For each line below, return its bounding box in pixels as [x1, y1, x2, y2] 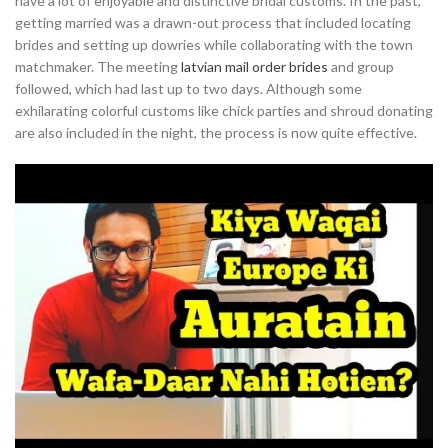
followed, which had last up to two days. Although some [15, 80, 362, 97]
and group [328, 58, 394, 75]
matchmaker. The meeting [15, 58, 181, 75]
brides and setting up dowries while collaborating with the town [15, 36, 413, 53]
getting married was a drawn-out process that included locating [15, 14, 411, 31]
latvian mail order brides [181, 58, 328, 75]
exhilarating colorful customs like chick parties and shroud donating [15, 102, 433, 119]
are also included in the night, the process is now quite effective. [15, 124, 417, 141]
